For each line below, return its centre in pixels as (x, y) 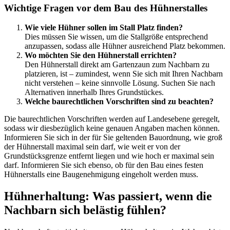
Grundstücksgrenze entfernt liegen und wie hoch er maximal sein (109, 156)
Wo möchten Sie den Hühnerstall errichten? (101, 55)
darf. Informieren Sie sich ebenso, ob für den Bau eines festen (104, 165)
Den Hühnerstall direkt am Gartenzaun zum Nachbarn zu (117, 65)
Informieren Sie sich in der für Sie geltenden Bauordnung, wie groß (113, 138)
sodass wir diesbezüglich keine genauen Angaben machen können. (112, 128)
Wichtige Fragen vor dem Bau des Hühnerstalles (106, 8)
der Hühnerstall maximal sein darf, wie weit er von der (92, 147)
